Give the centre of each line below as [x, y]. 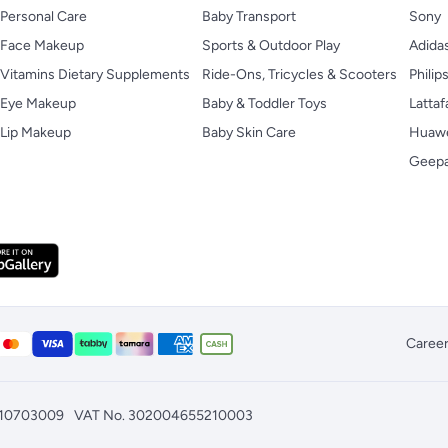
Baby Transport [249, 16]
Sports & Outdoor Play [271, 45]
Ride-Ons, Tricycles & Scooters [299, 74]
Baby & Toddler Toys [264, 103]
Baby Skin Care [249, 132]
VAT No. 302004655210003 [163, 415]
